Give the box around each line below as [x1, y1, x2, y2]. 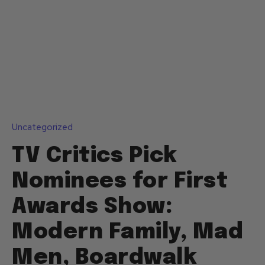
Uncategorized [12, 121, 73, 134]
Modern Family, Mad [12, 222, 243, 244]
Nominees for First [12, 171, 228, 193]
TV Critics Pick [12, 146, 177, 167]
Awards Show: [12, 196, 173, 218]
